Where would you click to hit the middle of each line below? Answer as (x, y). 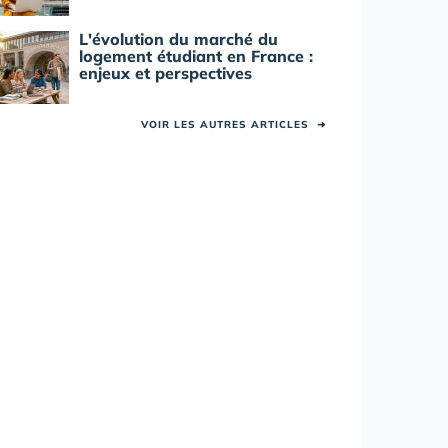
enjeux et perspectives (165, 73)
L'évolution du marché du (178, 39)
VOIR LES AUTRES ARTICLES (229, 124)
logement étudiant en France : (196, 56)
